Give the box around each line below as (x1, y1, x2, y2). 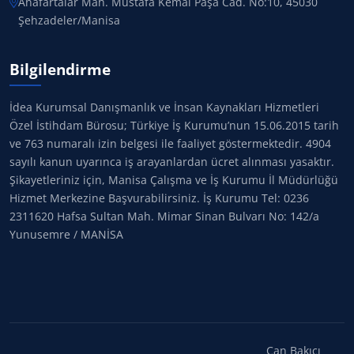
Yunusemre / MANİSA (9, 227, 123, 242)
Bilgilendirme (9, 58, 111, 80)
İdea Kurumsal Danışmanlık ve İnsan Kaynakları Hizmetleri (9, 100, 319, 115)
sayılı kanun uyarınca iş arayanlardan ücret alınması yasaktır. (9, 154, 334, 169)
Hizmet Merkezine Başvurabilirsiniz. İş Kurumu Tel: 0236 (9, 190, 309, 205)
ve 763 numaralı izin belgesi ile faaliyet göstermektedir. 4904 (9, 136, 331, 151)
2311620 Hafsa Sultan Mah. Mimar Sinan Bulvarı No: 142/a (9, 209, 319, 224)
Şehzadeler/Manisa (18, 13, 120, 28)
